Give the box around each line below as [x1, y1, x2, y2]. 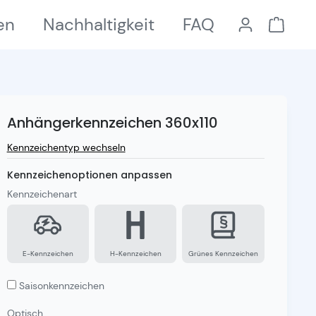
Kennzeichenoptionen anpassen [6, 168, 172, 182]
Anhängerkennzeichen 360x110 [6, 113, 218, 133]
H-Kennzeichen [109, 249, 162, 258]
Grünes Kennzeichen [188, 249, 258, 258]
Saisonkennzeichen [18, 279, 104, 292]
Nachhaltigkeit [43, 13, 154, 35]
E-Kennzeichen [22, 249, 73, 258]
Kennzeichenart [6, 188, 77, 200]
